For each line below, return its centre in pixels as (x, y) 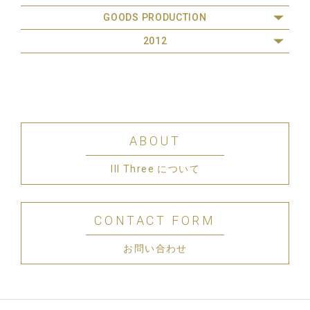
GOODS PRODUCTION (155, 17)
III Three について (155, 168)
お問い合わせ (155, 248)
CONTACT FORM (155, 220)
